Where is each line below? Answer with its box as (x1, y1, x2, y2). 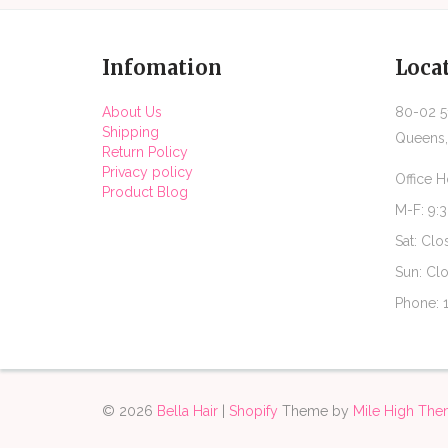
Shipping (102, 123, 159, 140)
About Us (102, 103, 162, 120)
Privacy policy (102, 163, 193, 180)
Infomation (102, 54, 222, 80)
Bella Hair (157, 402, 218, 419)
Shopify (229, 402, 278, 419)
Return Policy (102, 143, 188, 160)
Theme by (278, 402, 353, 419)
